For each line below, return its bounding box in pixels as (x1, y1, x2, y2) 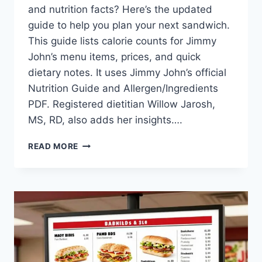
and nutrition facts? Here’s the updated (28, 3, 212, 15)
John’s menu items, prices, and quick (28, 50, 201, 63)
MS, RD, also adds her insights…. (28, 113, 182, 126)
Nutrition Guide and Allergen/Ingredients (28, 82, 218, 94)
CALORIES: (78, 175, 125, 185)
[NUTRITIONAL (78, 187, 142, 197)
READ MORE (28, 141, 79, 151)
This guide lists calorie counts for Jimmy (28, 35, 216, 47)
